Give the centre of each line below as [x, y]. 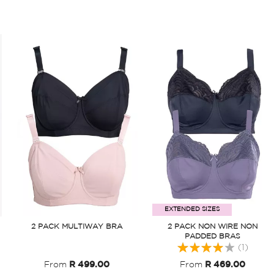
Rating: [191, 245]
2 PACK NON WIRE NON [213, 227]
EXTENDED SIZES [192, 210]
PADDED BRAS [213, 237]
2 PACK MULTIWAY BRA [77, 227]
